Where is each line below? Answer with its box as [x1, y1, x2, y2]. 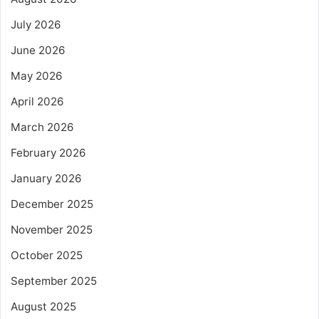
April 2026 [11, 94, 64, 108]
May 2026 [11, 68, 63, 83]
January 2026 [11, 171, 82, 185]
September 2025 [11, 273, 97, 288]
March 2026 [11, 120, 74, 134]
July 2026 [11, 17, 61, 31]
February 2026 [11, 145, 86, 159]
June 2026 [11, 43, 66, 57]
